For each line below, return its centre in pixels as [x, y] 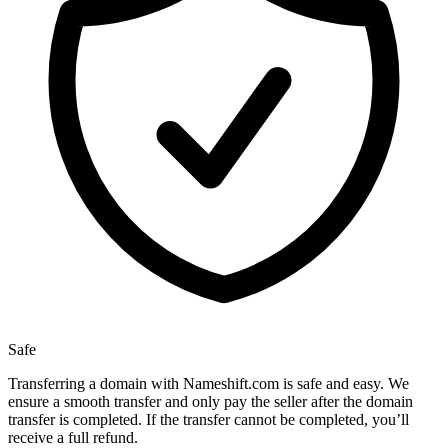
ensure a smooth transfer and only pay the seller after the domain [210, 402]
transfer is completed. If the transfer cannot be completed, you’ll [208, 420]
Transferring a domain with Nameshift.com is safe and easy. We [208, 384]
